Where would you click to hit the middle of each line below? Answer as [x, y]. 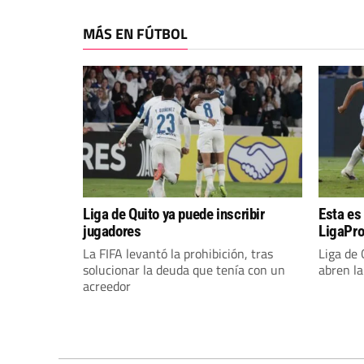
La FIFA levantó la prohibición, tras [178, 253]
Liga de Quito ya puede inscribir [174, 214]
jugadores [112, 231]
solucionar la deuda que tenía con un [184, 270]
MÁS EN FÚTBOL [135, 34]
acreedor [107, 286]
